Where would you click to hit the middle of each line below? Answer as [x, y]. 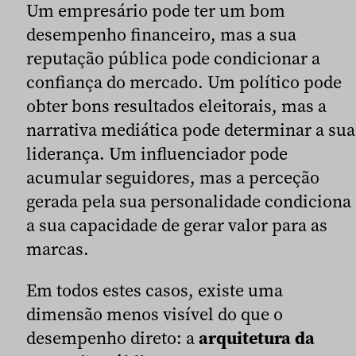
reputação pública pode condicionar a [173, 58]
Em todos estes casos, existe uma [155, 290]
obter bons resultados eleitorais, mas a [176, 106]
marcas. [58, 249]
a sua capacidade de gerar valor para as [177, 225]
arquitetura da [257, 338]
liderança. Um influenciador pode [157, 154]
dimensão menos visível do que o [155, 314]
